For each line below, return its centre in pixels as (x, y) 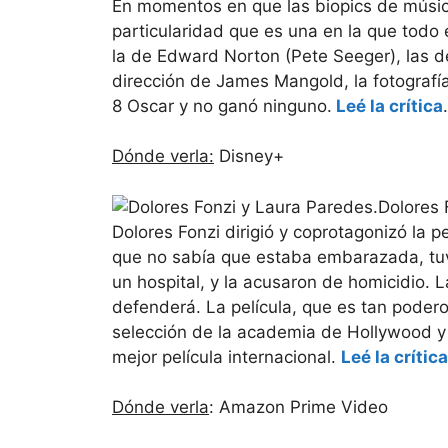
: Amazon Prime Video (298, 407)
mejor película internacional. (226, 356)
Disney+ (249, 156)
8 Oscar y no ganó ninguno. (222, 105)
